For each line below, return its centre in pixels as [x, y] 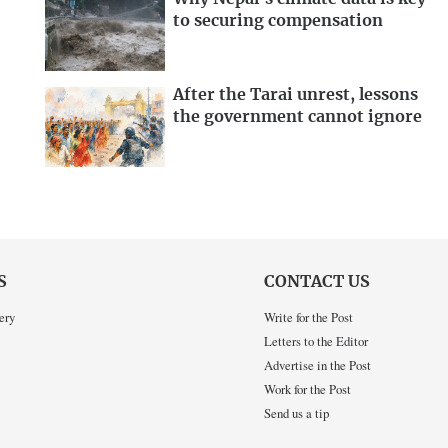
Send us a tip [296, 413]
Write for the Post [308, 317]
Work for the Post [307, 389]
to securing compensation [278, 21]
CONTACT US [317, 281]
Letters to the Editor [316, 341]
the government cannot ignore [297, 116]
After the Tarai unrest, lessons [295, 94]
